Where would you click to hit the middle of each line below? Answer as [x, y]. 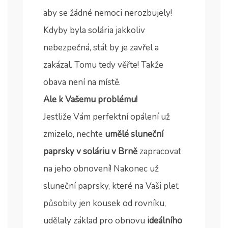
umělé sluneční [134, 134]
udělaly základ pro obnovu [95, 221]
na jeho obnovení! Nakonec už [101, 169]
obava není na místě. [82, 82]
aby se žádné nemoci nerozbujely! [108, 13]
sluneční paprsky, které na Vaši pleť [111, 186]
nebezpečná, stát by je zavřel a [101, 48]
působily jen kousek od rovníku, [105, 204]
